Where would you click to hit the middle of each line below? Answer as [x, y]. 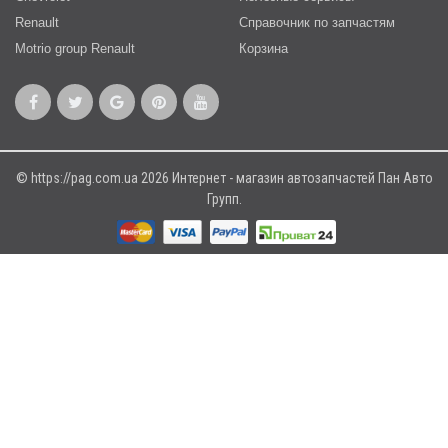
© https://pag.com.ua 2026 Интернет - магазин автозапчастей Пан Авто [224, 178]
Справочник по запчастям [317, 22]
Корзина [263, 48]
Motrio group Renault [75, 48]
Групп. [224, 199]
